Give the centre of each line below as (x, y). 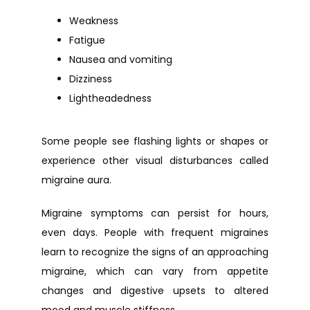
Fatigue (87, 40)
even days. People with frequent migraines (155, 232)
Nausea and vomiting (121, 60)
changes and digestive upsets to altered (155, 291)
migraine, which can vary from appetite (155, 271)
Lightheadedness (110, 98)
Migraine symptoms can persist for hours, (155, 213)
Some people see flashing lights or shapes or (155, 141)
